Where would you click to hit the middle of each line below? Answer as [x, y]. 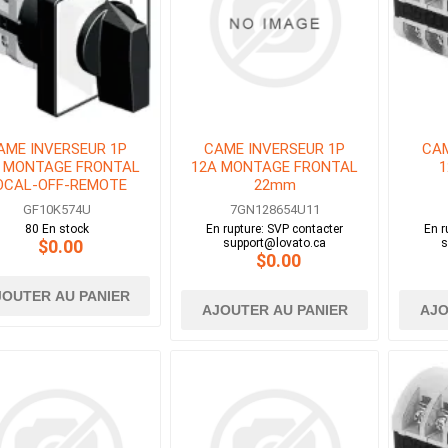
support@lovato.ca [275, 243]
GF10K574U [56, 210]
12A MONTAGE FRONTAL [275, 167]
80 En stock [56, 229]
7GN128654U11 [274, 210]
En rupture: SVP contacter [275, 229]
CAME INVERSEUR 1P [275, 149]
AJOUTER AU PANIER [274, 310]
